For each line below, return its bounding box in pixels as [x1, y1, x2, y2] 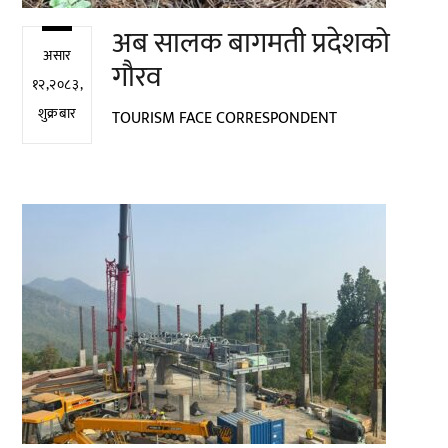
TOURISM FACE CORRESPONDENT [112, 105, 338, 132]
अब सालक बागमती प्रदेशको [112, 19, 391, 68]
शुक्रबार [37, 101, 78, 126]
